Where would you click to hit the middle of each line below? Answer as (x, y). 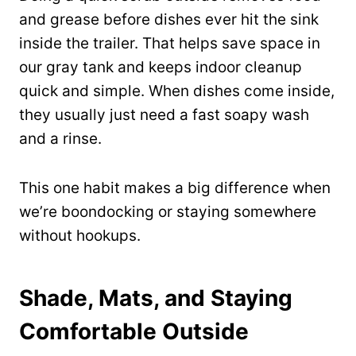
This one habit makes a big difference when (175, 188)
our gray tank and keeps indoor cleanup (161, 68)
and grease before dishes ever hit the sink (169, 20)
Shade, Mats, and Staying (156, 298)
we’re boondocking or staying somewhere (168, 212)
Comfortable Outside (134, 332)
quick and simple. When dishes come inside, (177, 91)
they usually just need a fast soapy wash (164, 115)
